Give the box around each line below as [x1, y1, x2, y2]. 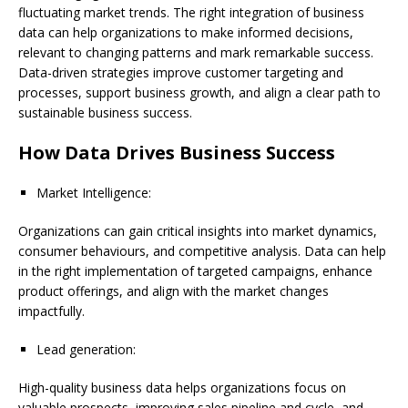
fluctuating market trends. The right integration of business [18, 3, 364, 21]
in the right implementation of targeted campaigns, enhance [18, 261, 372, 280]
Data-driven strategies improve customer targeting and [18, 63, 343, 81]
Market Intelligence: [36, 183, 155, 201]
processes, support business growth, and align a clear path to [18, 83, 381, 101]
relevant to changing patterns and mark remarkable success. [18, 43, 373, 61]
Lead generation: [36, 340, 139, 358]
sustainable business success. [18, 103, 196, 121]
